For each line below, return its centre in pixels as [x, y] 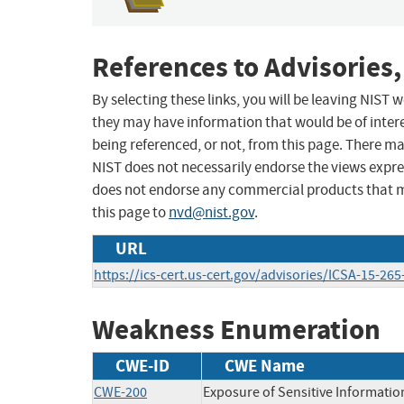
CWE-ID [142, 365]
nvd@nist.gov [211, 213]
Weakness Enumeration [236, 330]
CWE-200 [120, 392]
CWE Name [265, 365]
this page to [130, 213]
